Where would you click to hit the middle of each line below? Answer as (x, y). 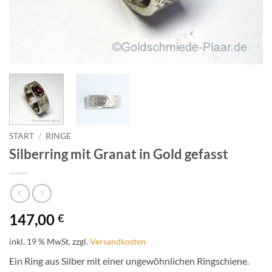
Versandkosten (118, 242)
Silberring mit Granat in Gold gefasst (119, 154)
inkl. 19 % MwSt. (40, 242)
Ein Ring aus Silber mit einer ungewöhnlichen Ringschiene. (129, 261)
